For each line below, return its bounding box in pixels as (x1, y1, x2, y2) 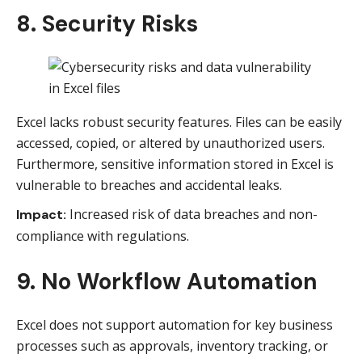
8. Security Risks (16, 9, 198, 39)
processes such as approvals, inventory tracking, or (16, 337, 328, 355)
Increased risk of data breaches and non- (66, 205, 318, 223)
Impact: (16, 206, 66, 223)
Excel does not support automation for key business (16, 316, 333, 334)
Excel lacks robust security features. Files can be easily (16, 113, 342, 131)
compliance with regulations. (16, 227, 189, 245)
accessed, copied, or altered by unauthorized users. (16, 134, 325, 152)
